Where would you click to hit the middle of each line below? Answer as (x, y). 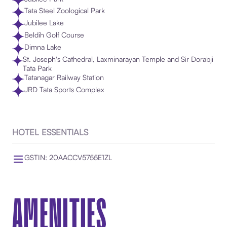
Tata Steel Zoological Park (64, 11)
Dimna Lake (43, 47)
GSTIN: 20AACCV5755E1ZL (68, 157)
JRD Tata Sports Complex (64, 89)
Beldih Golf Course (54, 35)
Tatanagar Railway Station (64, 77)
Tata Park (37, 68)
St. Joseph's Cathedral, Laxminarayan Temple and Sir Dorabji (118, 59)
